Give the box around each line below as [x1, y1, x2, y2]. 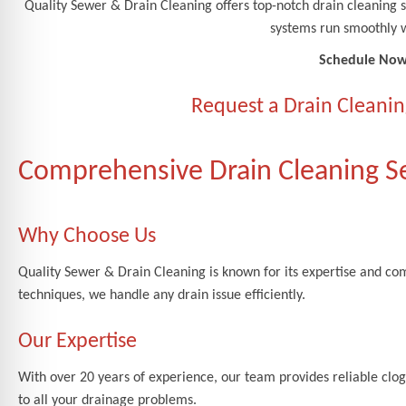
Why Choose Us [18, 225, 156, 247]
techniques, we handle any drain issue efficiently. [18, 287, 305, 303]
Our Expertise [18, 330, 137, 353]
